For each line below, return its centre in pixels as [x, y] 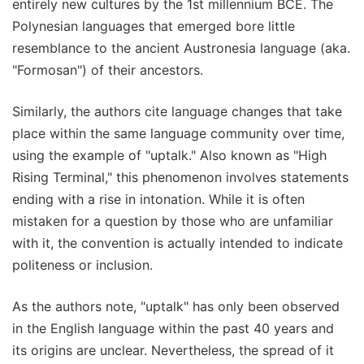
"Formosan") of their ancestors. [108, 70]
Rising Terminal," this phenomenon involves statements [180, 178]
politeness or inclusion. [82, 265]
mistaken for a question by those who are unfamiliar [173, 221]
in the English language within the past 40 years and [173, 329]
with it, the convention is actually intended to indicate [178, 243]
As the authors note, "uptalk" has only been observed [176, 307]
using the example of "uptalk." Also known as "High [169, 156]
